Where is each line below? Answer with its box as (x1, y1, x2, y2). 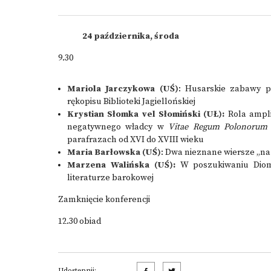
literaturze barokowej (67, 172, 154, 183)
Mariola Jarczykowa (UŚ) (67, 83, 178, 94)
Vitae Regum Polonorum (168, 122, 268, 132)
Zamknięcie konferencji (58, 194, 152, 205)
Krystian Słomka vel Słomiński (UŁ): (67, 109, 228, 120)
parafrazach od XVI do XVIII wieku (67, 134, 204, 145)
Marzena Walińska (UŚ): (67, 160, 175, 171)
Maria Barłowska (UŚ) (67, 147, 161, 158)
